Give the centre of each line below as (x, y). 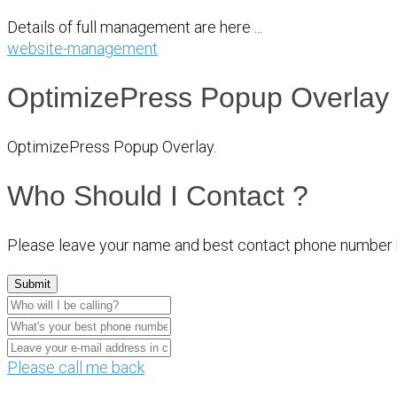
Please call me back (76, 367)
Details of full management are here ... (135, 27)
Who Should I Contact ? (158, 196)
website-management (82, 48)
